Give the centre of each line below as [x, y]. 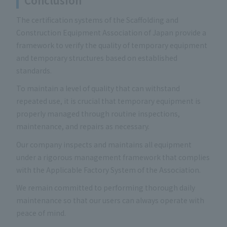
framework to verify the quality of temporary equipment [112, 45]
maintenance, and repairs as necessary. [83, 126]
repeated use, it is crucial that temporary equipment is [108, 101]
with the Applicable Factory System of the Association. [108, 169]
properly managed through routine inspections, [98, 114]
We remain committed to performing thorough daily [106, 188]
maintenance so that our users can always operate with [110, 200]
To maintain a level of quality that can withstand [98, 88]
